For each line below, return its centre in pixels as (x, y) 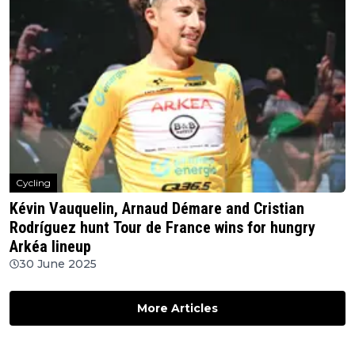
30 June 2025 (58, 264)
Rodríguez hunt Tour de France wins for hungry (162, 228)
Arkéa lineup (50, 247)
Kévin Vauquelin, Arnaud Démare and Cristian (157, 209)
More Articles (177, 309)
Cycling (33, 183)
